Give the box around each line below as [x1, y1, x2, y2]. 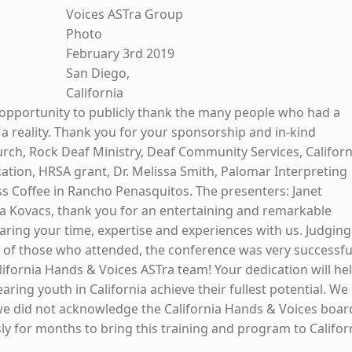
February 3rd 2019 [66, 44, 175, 62]
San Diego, [66, 64, 130, 82]
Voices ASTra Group [66, 5, 184, 23]
